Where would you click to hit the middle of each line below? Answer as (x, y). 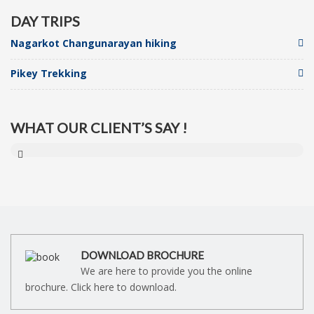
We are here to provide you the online (166, 271)
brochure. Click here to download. (101, 287)
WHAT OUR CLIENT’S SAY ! (99, 128)
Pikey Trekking (49, 74)
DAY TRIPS (45, 21)
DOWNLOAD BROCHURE (142, 255)
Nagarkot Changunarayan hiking (94, 43)
